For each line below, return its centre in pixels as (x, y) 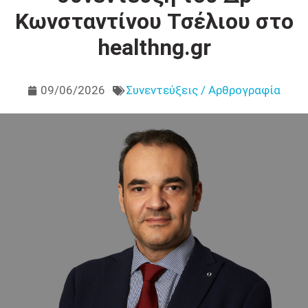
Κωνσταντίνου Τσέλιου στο (154, 21)
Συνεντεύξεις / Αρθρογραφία (203, 90)
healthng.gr (154, 47)
